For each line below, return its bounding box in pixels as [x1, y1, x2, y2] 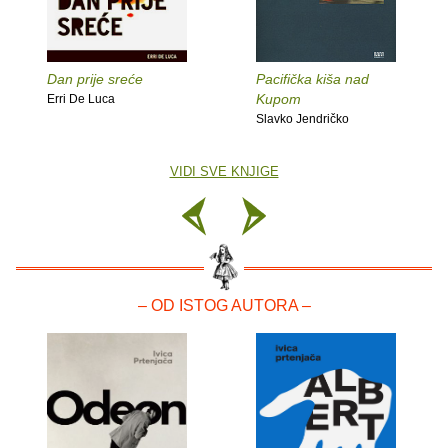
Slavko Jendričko [256, 111, 349, 126]
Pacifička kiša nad [256, 70, 369, 87]
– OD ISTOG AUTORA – [137, 296, 311, 314]
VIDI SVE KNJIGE [169, 163, 279, 179]
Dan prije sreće [47, 70, 143, 87]
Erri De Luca [47, 91, 115, 106]
